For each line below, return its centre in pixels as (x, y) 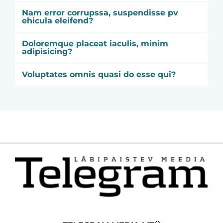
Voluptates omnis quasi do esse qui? (99, 74)
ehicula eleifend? (57, 21)
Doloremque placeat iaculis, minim (95, 44)
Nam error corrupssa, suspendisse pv (100, 13)
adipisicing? (47, 52)
